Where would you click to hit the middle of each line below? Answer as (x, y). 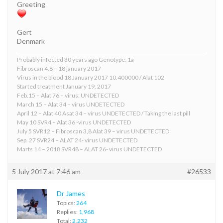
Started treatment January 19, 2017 (64, 86)
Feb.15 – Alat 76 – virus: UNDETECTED (68, 95)
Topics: (66, 203)
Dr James (71, 193)
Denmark (31, 41)
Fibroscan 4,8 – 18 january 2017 (59, 68)
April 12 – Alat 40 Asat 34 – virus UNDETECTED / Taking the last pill (104, 113)
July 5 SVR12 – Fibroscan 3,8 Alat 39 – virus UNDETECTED (93, 131)
